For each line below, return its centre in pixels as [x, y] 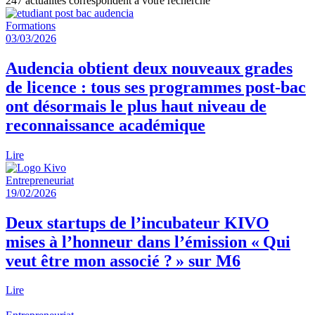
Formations [31, 25]
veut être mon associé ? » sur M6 [123, 261]
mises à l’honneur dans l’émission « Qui [148, 242]
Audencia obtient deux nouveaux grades [149, 68]
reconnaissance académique [105, 125]
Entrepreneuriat [40, 180]
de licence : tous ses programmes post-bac [156, 87]
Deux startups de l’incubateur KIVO [137, 223]
